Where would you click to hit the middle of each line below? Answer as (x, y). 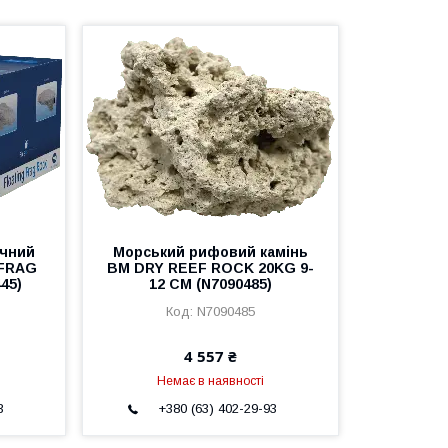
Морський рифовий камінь (210, 252)
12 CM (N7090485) (210, 284)
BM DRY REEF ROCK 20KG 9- (210, 268)
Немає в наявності (210, 381)
